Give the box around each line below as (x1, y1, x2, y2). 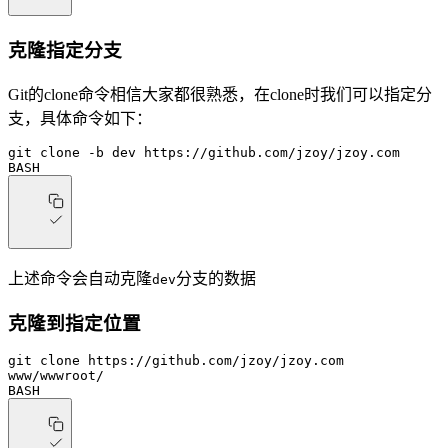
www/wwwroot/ (8, 368, 104, 384)
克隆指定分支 (8, 40, 122, 62)
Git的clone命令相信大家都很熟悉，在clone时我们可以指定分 (8, 85, 432, 103)
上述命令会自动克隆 (8, 269, 152, 287)
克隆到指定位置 (8, 312, 141, 334)
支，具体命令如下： (8, 109, 152, 127)
